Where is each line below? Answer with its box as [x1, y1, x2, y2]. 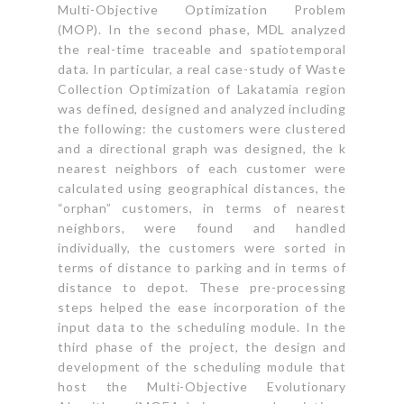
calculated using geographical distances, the [58, 179, 346, 196]
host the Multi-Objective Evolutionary [58, 378, 346, 394]
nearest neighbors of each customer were [58, 160, 346, 176]
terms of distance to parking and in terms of [58, 259, 346, 275]
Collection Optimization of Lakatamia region [58, 80, 346, 96]
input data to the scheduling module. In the [58, 318, 346, 335]
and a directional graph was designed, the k [58, 140, 346, 156]
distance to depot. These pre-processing [58, 279, 346, 295]
